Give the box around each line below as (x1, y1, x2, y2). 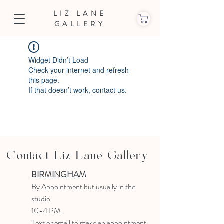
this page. (28, 75, 59, 85)
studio (31, 193, 52, 204)
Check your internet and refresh (28, 65, 129, 75)
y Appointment (36, 181, 84, 192)
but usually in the (84, 181, 135, 192)
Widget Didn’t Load (28, 55, 88, 65)
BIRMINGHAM (31, 168, 86, 180)
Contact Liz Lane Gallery (7, 150, 149, 163)
